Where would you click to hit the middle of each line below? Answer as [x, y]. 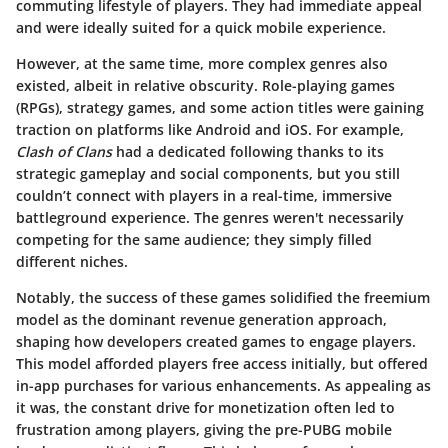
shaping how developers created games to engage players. [216, 341]
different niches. [72, 261]
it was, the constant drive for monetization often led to [205, 407]
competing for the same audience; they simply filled [194, 239]
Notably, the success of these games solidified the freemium [223, 297]
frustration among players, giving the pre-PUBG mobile [204, 429]
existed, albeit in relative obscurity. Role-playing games [205, 85]
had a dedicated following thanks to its [248, 151]
